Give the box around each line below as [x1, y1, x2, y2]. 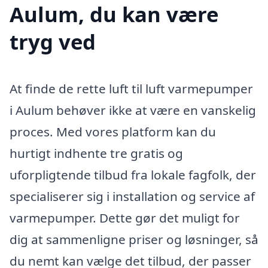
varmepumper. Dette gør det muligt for [10, 209, 240, 227]
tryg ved [10, 28, 96, 56]
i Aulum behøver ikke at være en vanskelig [10, 102, 256, 119]
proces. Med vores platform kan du [10, 123, 216, 141]
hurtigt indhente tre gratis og [10, 145, 183, 162]
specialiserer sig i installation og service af [10, 188, 255, 205]
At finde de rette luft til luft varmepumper [10, 80, 253, 98]
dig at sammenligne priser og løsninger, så [10, 231, 258, 248]
